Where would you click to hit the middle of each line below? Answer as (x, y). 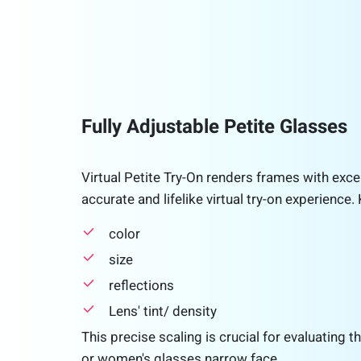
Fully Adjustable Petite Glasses (214, 127)
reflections (141, 286)
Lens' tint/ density (162, 311)
